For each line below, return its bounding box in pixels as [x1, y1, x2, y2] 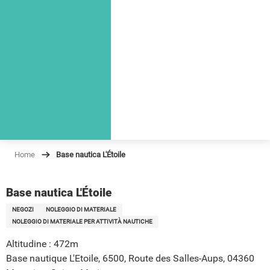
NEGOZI [12, 206, 34, 213]
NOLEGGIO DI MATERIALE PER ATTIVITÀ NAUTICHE [12, 218, 152, 225]
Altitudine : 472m [6, 237, 78, 250]
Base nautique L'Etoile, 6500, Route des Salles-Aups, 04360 [6, 252, 254, 264]
